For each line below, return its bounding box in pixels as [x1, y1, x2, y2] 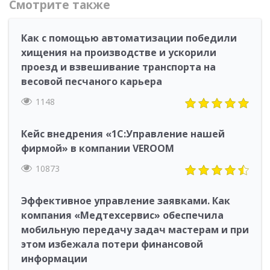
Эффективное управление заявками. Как [21, 194, 230, 207]
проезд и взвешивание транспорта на [21, 60, 216, 74]
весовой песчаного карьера [21, 75, 162, 88]
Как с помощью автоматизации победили [21, 31, 237, 45]
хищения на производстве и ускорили [21, 46, 216, 59]
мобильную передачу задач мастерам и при [21, 223, 249, 236]
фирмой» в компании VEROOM [21, 142, 174, 155]
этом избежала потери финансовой [21, 237, 203, 251]
